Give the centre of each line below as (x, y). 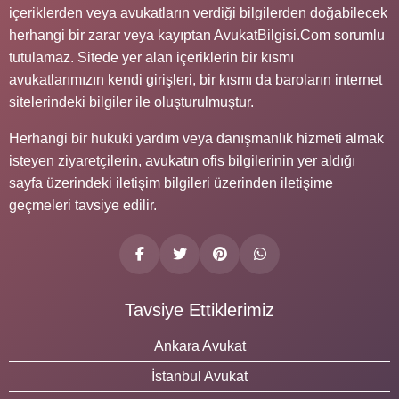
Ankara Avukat (199, 346)
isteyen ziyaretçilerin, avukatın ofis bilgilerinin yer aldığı (182, 160)
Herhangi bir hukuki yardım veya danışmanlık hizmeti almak (196, 138)
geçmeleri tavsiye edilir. (83, 205)
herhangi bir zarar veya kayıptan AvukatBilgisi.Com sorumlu (197, 35)
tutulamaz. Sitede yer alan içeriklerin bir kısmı (151, 57)
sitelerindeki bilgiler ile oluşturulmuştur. (131, 102)
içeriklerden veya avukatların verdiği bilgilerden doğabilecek (198, 12)
